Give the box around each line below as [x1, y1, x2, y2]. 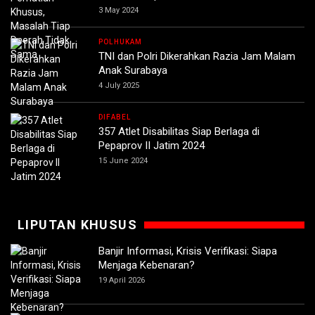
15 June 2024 [98, 156, 148, 166]
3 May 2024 [98, 6, 139, 15]
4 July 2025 [98, 81, 139, 91]
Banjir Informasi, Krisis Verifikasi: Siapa [98, 245, 277, 258]
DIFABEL [98, 113, 131, 122]
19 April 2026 [98, 276, 145, 285]
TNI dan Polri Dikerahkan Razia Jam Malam [98, 50, 295, 63]
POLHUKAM [98, 38, 143, 46]
